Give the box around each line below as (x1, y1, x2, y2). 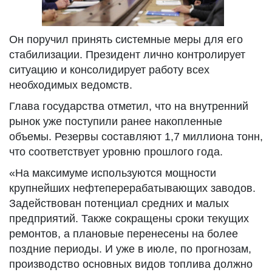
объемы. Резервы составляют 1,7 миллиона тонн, (9, 131, 263, 143)
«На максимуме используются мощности (9, 167, 216, 179)
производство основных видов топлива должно (9, 258, 253, 270)
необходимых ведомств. (9, 79, 132, 91)
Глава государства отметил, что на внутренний (9, 100, 248, 112)
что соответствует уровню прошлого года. (9, 146, 223, 158)
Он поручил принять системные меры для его (9, 33, 243, 46)
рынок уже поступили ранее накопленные (9, 115, 222, 127)
